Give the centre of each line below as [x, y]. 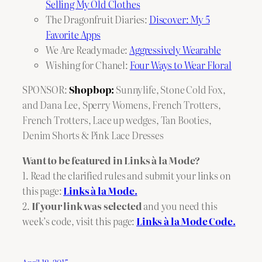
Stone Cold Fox [192, 90]
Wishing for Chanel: [88, 65]
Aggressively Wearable [175, 50]
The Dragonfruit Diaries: [97, 20]
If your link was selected [87, 206]
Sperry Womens [115, 105]
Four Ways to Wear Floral [180, 65]
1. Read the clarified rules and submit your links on [127, 175]
